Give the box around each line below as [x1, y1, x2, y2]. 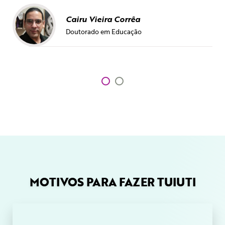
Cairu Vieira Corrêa [66, 13, 140, 26]
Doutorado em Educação [66, 27, 142, 37]
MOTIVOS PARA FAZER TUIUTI [29, 173, 196, 191]
